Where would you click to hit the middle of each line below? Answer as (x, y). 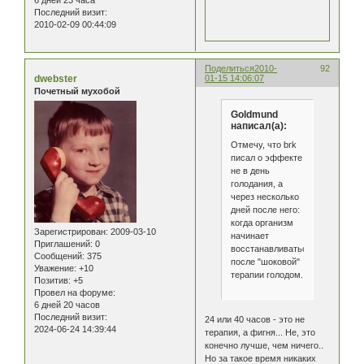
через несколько (264, 197)
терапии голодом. (266, 275)
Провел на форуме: (75, 293)
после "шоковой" (265, 262)
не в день (250, 171)
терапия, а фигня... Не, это (260, 332)
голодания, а (256, 184)
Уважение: (55, 269)
